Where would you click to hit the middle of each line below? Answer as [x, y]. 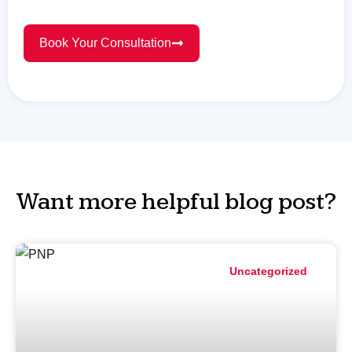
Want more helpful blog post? [176, 202]
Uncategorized [269, 271]
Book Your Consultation [105, 42]
